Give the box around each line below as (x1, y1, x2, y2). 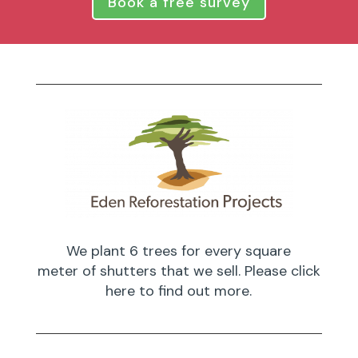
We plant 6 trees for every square (66, 241, 292, 261)
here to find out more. (105, 281, 253, 301)
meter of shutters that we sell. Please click (37, 261, 320, 281)
